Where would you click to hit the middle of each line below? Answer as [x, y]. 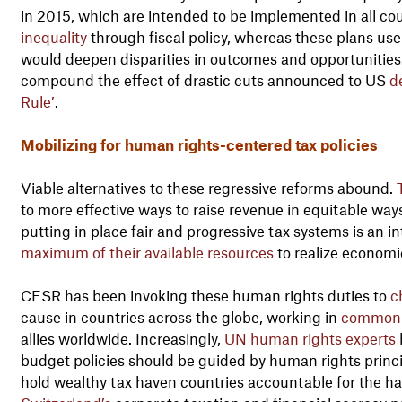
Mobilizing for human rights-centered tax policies [199, 144]
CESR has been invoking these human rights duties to [205, 295]
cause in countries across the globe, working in [180, 316]
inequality [53, 36]
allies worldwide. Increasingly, [122, 338]
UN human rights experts [310, 338]
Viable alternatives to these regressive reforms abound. [208, 187]
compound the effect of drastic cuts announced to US [205, 79]
